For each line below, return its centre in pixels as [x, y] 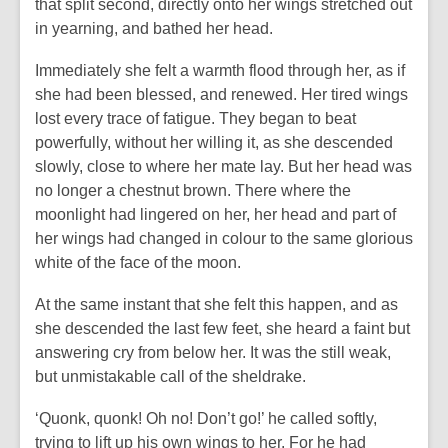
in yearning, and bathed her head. [154, 28]
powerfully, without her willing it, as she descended [214, 142]
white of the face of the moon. [138, 262]
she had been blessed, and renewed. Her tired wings [221, 94]
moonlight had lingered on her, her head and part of [215, 214]
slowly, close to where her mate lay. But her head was [223, 166]
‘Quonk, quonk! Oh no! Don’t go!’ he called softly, [206, 418]
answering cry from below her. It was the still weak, [213, 352]
